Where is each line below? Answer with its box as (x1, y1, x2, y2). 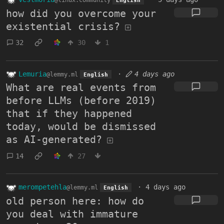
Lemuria (18, 69, 46, 78)
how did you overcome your (6, 7, 156, 19)
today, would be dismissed (6, 120, 156, 133)
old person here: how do (6, 194, 144, 207)
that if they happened (6, 107, 132, 120)
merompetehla (18, 183, 66, 191)
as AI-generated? (6, 133, 102, 146)
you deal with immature (6, 207, 138, 220)
